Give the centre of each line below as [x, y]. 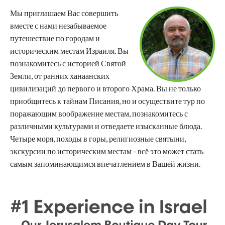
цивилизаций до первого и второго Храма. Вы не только [105, 88]
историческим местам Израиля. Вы [69, 50]
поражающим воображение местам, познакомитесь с [99, 113]
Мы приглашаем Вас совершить [64, 13]
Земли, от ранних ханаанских [60, 76]
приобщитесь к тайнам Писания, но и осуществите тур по [107, 101]
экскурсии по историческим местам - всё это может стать [107, 151]
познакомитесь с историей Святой [68, 63]
